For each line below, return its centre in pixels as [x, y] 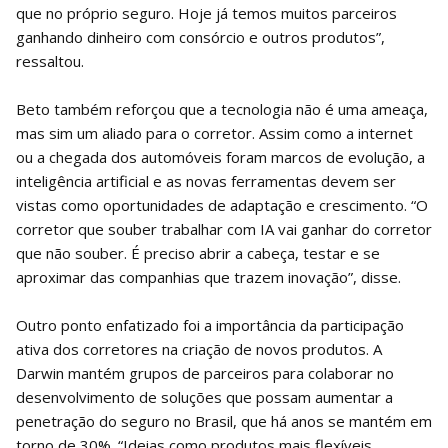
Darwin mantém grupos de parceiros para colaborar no [205, 372]
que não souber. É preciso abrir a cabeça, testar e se [198, 252]
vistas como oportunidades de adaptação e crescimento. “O [222, 204]
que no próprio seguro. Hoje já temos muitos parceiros [206, 12]
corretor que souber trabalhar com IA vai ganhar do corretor [224, 228]
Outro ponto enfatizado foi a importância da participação [210, 324]
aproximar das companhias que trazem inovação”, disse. [208, 276]
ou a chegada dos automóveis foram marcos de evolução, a [220, 156]
